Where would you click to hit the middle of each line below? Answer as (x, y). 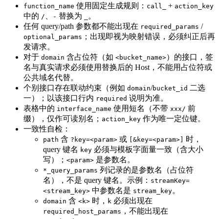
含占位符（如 (90, 57)
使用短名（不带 (141, 109)
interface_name (84, 109)
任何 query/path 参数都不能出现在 (82, 26)
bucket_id (170, 88)
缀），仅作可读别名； (63, 119)
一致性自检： (47, 129)
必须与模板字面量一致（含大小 (148, 150)
